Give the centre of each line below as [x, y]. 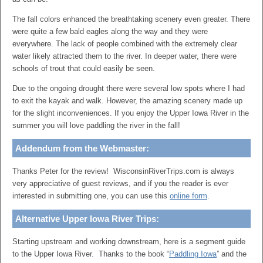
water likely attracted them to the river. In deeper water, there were [124, 56]
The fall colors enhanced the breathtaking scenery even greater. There [131, 19]
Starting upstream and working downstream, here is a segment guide [129, 242]
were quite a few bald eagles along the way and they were [110, 31]
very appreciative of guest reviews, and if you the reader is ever [120, 183]
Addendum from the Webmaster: [82, 148]
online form [188, 196]
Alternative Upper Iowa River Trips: [87, 219]
